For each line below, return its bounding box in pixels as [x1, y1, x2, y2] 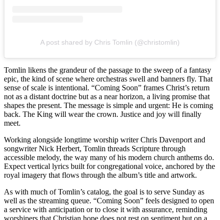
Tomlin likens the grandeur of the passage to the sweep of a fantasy [4, 66, 211, 75]
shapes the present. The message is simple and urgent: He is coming [4, 101, 213, 110]
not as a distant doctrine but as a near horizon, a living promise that [4, 92, 210, 101]
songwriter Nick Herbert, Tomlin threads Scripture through [4, 144, 186, 153]
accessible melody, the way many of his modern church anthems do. [4, 153, 214, 162]
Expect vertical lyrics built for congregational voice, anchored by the [4, 162, 215, 171]
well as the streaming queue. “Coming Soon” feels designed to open [4, 196, 214, 205]
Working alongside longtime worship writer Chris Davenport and [4, 136, 205, 144]
